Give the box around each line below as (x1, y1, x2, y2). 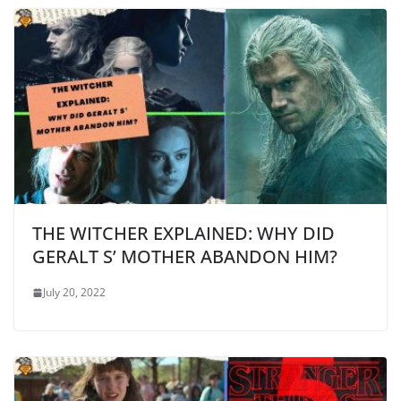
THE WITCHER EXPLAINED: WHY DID (32, 221, 335, 246)
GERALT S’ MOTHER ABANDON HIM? (32, 244, 342, 269)
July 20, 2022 (43, 285, 106, 301)
